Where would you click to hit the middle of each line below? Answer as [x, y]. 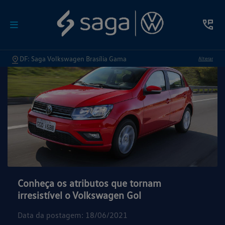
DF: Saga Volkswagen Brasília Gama [73, 58]
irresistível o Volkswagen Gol [79, 195]
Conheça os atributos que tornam [89, 183]
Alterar [206, 58]
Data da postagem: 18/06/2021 [73, 215]
